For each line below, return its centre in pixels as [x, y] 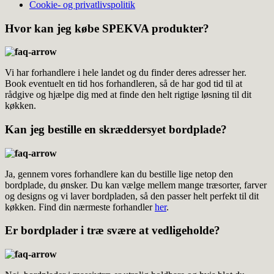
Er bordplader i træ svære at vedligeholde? [113, 231]
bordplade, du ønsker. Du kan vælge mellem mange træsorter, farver [136, 185]
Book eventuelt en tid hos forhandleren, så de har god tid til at [124, 84]
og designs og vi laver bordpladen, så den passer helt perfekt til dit [132, 196]
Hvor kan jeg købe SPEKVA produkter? [107, 28]
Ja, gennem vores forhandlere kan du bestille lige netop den [119, 174]
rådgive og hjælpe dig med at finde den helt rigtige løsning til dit [128, 95]
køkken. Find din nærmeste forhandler [80, 207]
